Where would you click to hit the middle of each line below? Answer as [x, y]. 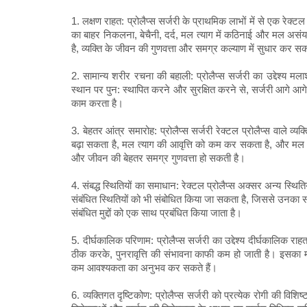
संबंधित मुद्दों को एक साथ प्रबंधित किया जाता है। [157, 213]
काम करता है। [97, 103]
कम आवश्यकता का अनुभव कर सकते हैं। [144, 268]
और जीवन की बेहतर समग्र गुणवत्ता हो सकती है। [158, 158]
